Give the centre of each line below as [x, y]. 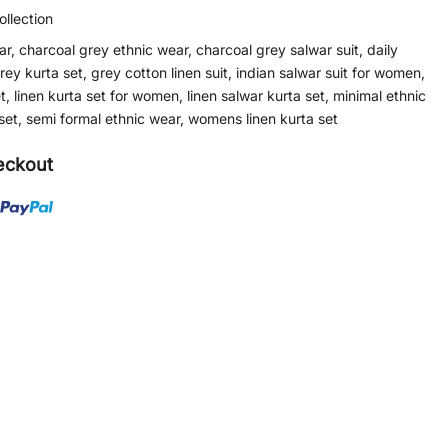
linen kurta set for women [96, 96]
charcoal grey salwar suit [277, 50]
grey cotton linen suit [159, 73]
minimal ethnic [379, 96]
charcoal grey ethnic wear [103, 50]
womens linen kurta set [263, 119]
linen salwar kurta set [256, 96]
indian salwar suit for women [328, 73]
